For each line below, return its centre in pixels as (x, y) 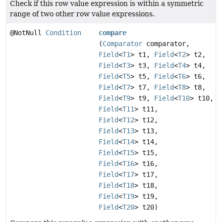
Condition (63, 33)
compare (113, 33)
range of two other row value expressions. (82, 14)
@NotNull (28, 33)
